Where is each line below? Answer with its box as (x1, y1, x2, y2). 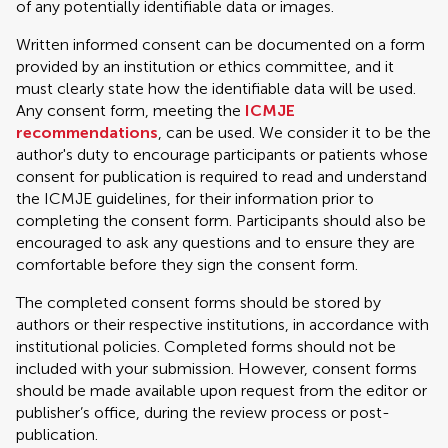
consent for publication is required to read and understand (16, 167, 427, 186)
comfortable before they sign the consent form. (16, 255, 358, 274)
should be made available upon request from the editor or (16, 381, 427, 400)
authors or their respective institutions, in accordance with (16, 315, 429, 334)
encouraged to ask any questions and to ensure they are (16, 233, 415, 252)
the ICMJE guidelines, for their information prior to (16, 189, 374, 208)
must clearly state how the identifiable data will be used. (16, 79, 416, 98)
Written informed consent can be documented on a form (16, 35, 425, 54)
